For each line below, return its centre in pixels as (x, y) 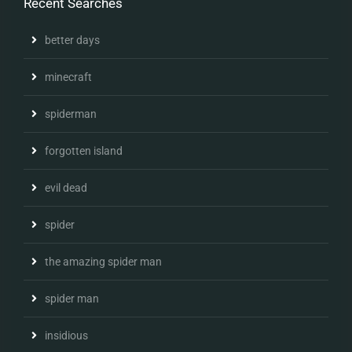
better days (72, 40)
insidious (66, 335)
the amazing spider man (103, 261)
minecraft (68, 77)
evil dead (66, 187)
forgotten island (84, 150)
